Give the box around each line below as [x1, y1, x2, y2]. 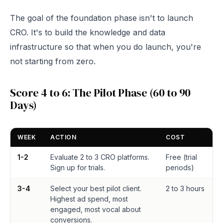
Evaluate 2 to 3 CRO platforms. [50, 153, 149, 161]
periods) [166, 163, 194, 172]
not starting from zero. [10, 56, 96, 66]
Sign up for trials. [50, 163, 105, 172]
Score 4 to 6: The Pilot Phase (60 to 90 [10, 85, 191, 100]
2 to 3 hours [166, 184, 205, 193]
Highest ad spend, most [50, 195, 128, 203]
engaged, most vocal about [50, 205, 141, 214]
